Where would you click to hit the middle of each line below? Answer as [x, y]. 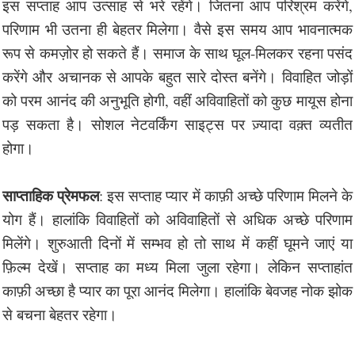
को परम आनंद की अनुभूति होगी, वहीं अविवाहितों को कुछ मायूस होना [177, 100]
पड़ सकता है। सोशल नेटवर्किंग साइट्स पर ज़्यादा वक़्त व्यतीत [177, 124]
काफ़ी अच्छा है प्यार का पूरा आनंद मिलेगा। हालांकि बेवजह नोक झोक [177, 290]
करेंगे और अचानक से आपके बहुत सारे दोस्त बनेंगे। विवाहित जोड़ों [177, 76]
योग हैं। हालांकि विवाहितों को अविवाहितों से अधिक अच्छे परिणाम [177, 219]
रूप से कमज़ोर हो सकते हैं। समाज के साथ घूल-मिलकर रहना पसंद [177, 52]
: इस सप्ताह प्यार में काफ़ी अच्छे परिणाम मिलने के [226, 195]
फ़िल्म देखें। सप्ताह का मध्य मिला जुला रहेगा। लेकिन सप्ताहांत [177, 266]
